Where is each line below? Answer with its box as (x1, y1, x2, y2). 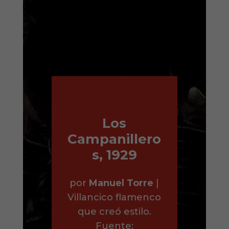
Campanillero (67, 130, 162, 147)
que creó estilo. (77, 206, 151, 218)
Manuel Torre (89, 177, 154, 189)
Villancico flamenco (67, 192, 162, 203)
